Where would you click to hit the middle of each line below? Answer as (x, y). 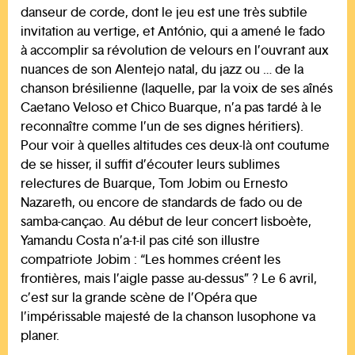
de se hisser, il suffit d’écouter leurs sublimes (150, 164)
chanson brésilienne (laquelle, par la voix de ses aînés (177, 88)
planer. (40, 335)
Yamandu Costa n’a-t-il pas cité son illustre (140, 240)
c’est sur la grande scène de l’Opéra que (139, 297)
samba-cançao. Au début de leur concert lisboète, (166, 221)
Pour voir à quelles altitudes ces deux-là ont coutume (175, 145)
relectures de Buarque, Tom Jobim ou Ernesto (154, 183)
